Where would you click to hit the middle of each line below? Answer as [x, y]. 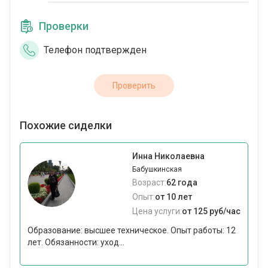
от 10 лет [173, 197]
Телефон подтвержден [95, 50]
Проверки [64, 26]
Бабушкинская [157, 170]
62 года [182, 183]
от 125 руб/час [211, 211]
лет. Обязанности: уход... [76, 243]
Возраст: [149, 183]
